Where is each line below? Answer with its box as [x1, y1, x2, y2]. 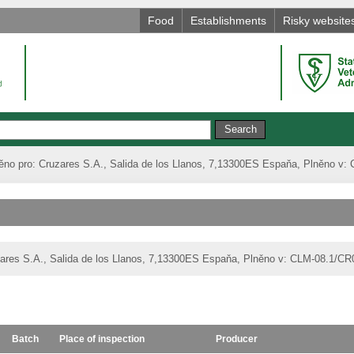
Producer [216, 333, 258, 344]
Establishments [190, 14, 266, 27]
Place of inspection [59, 333, 145, 344]
